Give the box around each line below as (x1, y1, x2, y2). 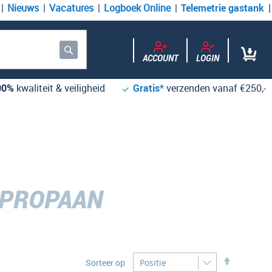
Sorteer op (86, 256, 125, 268)
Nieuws (7, 1, 39, 15)
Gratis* (133, 81, 164, 95)
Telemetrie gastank (181, 1, 264, 15)
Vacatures (49, 1, 93, 15)
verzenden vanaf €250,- (166, 81, 266, 95)
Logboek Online (104, 1, 171, 15)
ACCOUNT (143, 52, 178, 64)
